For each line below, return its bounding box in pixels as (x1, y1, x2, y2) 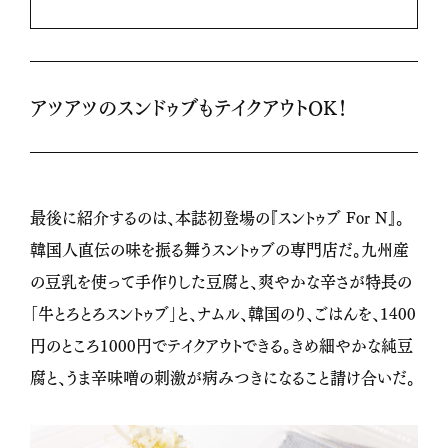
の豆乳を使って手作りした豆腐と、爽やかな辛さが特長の (30, 268, 412, 294)
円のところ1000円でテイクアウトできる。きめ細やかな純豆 (30, 332, 413, 358)
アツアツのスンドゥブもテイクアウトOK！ (30, 91, 348, 123)
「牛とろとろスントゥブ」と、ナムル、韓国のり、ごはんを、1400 (30, 300, 416, 326)
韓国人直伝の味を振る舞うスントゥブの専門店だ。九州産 (30, 236, 409, 262)
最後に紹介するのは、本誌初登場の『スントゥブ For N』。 (30, 204, 404, 230)
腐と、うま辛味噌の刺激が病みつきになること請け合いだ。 (30, 364, 415, 390)
